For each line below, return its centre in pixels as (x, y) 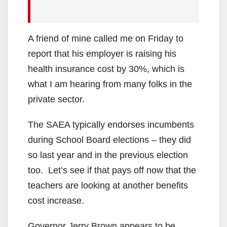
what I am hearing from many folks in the (110, 84)
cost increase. (56, 200)
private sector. (56, 99)
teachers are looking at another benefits (108, 185)
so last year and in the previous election (108, 155)
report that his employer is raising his (102, 53)
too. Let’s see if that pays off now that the (112, 170)
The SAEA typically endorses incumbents (111, 124)
